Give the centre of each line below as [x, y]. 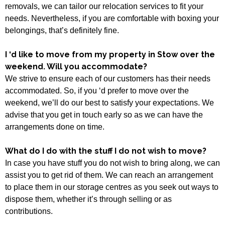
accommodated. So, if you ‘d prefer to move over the [97, 90]
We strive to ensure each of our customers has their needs [108, 78]
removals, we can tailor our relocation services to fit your [104, 6]
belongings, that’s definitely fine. [62, 30]
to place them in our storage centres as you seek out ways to [112, 187]
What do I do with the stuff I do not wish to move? [106, 151]
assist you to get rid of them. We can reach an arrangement [109, 175]
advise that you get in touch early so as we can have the [104, 115]
